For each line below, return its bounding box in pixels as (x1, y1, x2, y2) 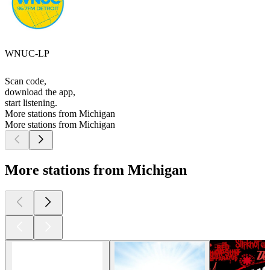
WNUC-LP (5, 48, 49, 59)
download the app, (5, 87, 75, 98)
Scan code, (5, 76, 46, 87)
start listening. (5, 98, 57, 108)
